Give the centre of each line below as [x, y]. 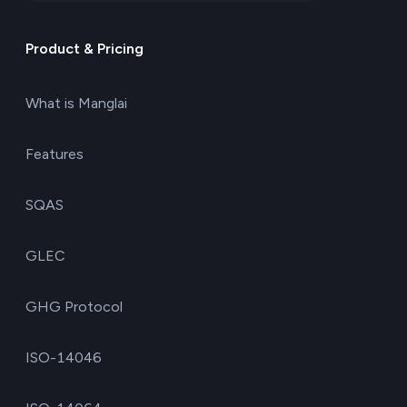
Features [55, 154]
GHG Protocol [74, 306]
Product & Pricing [84, 48]
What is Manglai [76, 103]
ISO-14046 [64, 357]
